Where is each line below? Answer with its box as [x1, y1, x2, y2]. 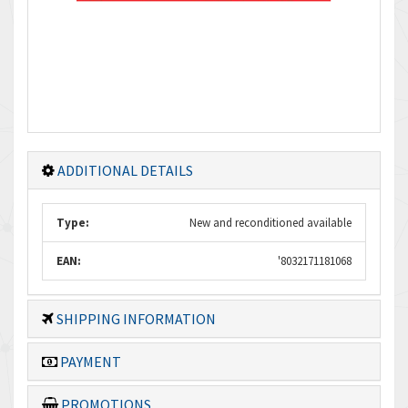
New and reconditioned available [189, 215, 352, 230]
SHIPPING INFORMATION [54, 310, 216, 328]
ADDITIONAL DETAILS [55, 161, 193, 179]
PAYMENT [57, 352, 121, 371]
